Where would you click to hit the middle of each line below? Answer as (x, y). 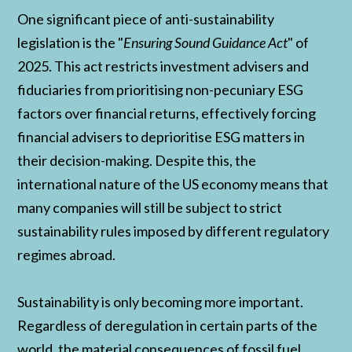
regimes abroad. (67, 254)
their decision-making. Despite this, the (137, 160)
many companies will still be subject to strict (150, 207)
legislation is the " (71, 42)
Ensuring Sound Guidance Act (206, 42)
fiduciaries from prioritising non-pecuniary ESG (161, 89)
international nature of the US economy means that (173, 183)
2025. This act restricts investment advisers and (163, 66)
